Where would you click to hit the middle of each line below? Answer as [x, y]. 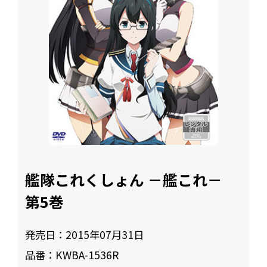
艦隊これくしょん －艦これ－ [131, 180]
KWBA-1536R [87, 255]
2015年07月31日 [105, 235]
